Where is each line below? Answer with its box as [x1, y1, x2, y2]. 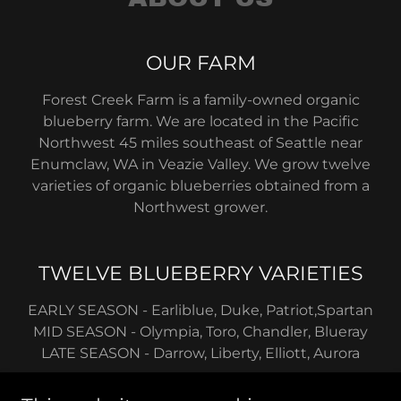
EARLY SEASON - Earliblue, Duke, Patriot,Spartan [28, 301, 373, 319]
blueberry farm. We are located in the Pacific [42, 112, 359, 130]
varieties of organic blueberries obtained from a [31, 176, 370, 194]
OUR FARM [145, 50, 256, 75]
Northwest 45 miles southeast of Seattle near [38, 133, 363, 151]
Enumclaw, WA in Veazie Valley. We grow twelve [30, 155, 371, 173]
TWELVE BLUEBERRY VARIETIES [38, 260, 363, 286]
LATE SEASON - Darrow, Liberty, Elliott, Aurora [41, 344, 360, 362]
